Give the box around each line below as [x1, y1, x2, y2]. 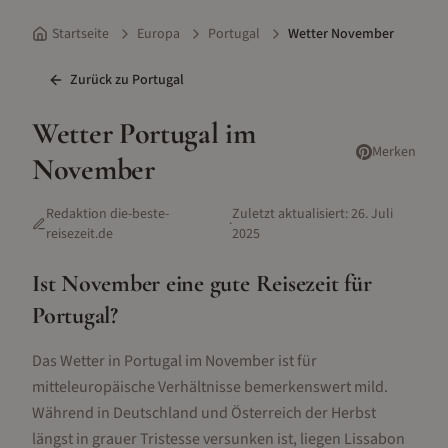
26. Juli [350, 204, 393, 224]
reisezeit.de [46, 224, 113, 244]
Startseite [52, 24, 109, 44]
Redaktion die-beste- [46, 204, 169, 224]
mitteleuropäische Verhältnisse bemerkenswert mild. [32, 376, 388, 398]
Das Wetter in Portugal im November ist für [32, 350, 317, 372]
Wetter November [288, 24, 394, 44]
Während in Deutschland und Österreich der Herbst [32, 402, 376, 424]
